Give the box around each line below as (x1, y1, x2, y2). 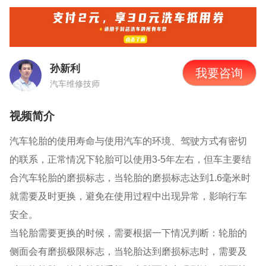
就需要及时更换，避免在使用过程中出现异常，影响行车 (9, 191, 248, 202)
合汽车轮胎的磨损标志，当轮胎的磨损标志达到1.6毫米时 (9, 172, 251, 183)
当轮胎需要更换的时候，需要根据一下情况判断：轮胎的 (9, 227, 248, 239)
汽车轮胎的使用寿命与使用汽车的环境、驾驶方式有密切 (9, 135, 248, 147)
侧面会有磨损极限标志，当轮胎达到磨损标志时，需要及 (9, 246, 248, 257)
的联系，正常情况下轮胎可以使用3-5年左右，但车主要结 (9, 154, 252, 165)
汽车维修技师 (49, 79, 100, 89)
